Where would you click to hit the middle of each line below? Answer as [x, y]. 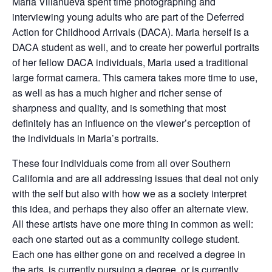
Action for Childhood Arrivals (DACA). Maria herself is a [131, 32]
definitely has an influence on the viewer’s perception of [131, 123]
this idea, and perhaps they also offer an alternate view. [130, 209]
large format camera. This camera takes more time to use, [135, 77]
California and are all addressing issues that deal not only [135, 178]
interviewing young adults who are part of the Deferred [128, 17]
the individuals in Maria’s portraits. [85, 138]
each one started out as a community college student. [126, 239]
